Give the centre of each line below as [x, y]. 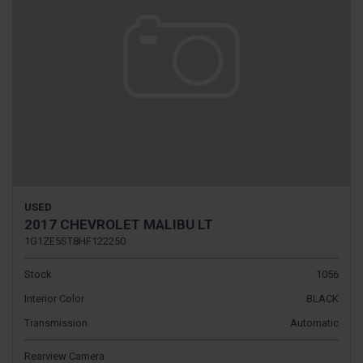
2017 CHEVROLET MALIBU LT [119, 225]
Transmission [56, 323]
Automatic [314, 323]
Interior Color [54, 299]
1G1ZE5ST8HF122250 [75, 241]
